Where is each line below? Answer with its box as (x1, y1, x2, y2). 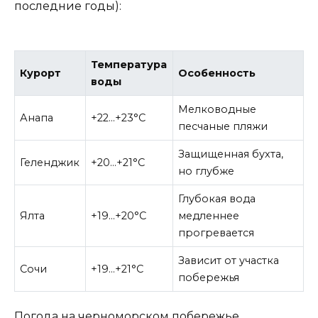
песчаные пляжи (178, 119, 268, 133)
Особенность (178, 66, 256, 79)
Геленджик (20, 155, 80, 169)
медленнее (178, 209, 240, 222)
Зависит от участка (178, 253, 280, 267)
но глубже (178, 164, 235, 177)
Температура (91, 57, 168, 71)
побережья (178, 270, 240, 284)
